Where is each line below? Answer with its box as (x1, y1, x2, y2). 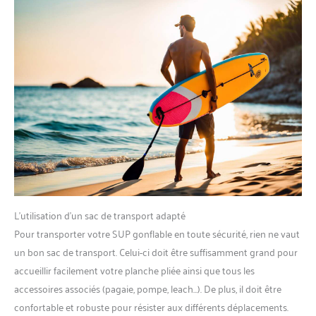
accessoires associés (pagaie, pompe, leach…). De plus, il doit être (14, 279, 281, 298)
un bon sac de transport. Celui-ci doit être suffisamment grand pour (14, 243, 298, 261)
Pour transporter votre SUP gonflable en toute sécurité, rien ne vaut (14, 224, 300, 243)
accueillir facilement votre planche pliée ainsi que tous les (14, 261, 255, 279)
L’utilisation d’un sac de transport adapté (14, 206, 186, 224)
